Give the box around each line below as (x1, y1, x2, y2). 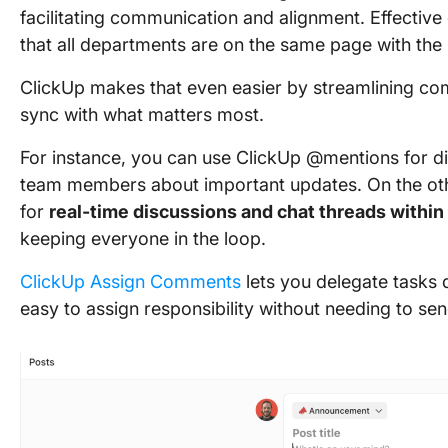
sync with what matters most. (20, 104, 264, 125)
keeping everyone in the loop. (20, 228, 266, 249)
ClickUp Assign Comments (20, 271, 241, 292)
